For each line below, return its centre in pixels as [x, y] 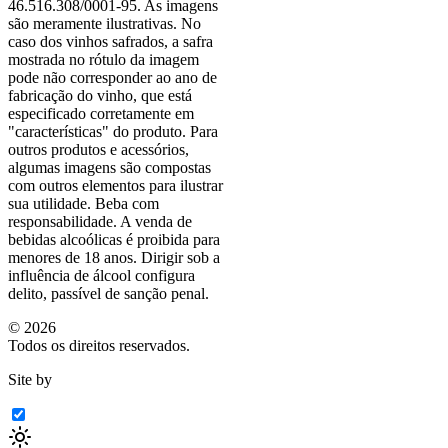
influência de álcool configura [101, 275]
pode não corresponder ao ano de [112, 77]
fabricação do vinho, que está [100, 95]
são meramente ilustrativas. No [104, 23]
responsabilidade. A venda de [100, 221]
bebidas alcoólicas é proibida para [114, 239]
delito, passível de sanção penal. [108, 293]
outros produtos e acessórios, [98, 149]
